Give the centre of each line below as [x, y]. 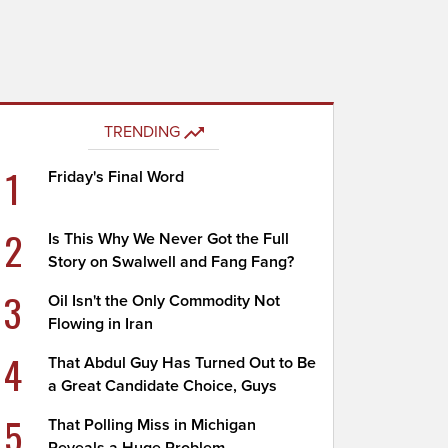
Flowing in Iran [101, 324]
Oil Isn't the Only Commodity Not [164, 301]
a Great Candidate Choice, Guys [163, 386]
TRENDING [141, 132]
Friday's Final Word [116, 177]
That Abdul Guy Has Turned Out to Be [182, 363]
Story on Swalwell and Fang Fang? [171, 262]
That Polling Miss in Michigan [152, 425]
